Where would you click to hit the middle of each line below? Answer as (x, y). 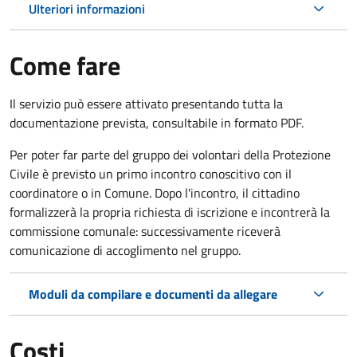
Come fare (65, 65)
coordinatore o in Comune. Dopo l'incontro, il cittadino (155, 192)
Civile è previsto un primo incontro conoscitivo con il (151, 173)
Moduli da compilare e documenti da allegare (153, 294)
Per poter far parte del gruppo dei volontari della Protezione (170, 154)
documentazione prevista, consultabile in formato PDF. (157, 122)
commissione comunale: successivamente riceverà (145, 231)
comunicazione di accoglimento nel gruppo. (127, 250)
